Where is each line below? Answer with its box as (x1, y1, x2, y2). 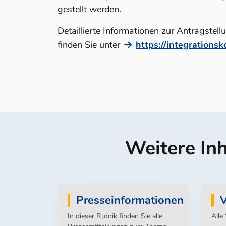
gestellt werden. (58, 3, 121, 15)
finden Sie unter (58, 39, 123, 51)
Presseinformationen (76, 193, 184, 208)
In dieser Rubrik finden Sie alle (68, 211, 162, 221)
